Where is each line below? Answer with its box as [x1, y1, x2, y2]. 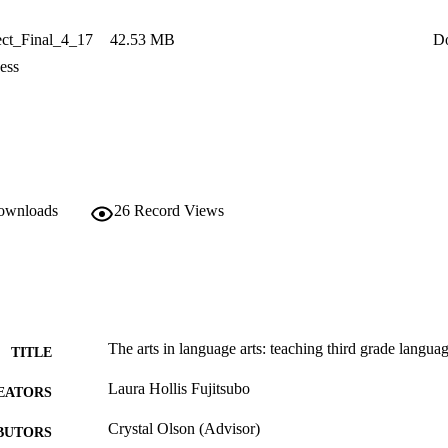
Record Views [134, 202, 224, 219]
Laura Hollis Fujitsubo [108, 380, 250, 397]
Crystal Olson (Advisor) [108, 420, 260, 437]
